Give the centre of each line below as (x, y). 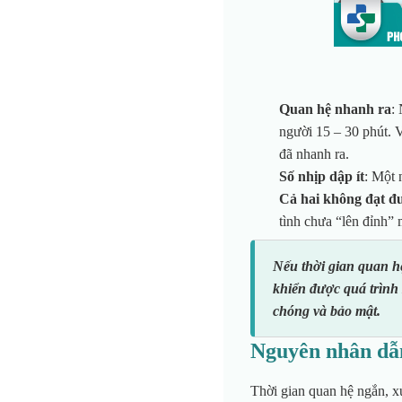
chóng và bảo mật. (326, 311)
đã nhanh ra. (314, 154)
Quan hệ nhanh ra (335, 109)
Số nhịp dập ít (321, 176)
